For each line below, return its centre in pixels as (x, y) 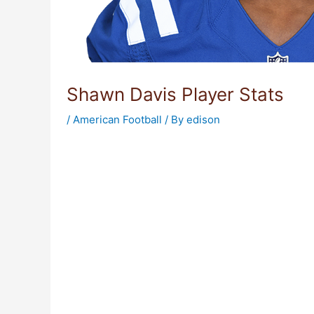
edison (203, 120)
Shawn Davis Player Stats (175, 94)
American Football (117, 120)
